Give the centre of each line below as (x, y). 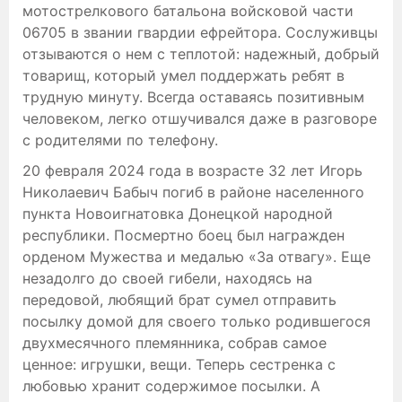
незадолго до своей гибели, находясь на (167, 278)
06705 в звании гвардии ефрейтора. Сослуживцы (200, 32)
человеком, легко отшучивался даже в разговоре (200, 118)
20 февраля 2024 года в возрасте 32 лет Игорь (192, 170)
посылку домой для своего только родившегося (197, 321)
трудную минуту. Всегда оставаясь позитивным (193, 96)
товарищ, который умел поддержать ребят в (184, 75)
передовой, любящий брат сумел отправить (179, 299)
